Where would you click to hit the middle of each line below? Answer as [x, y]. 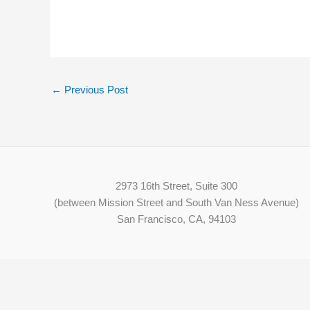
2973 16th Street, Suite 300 [177, 186]
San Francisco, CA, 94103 [177, 219]
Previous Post [95, 90]
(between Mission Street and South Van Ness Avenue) [177, 203]
